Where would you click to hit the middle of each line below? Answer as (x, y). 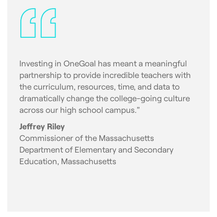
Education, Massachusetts (68, 161)
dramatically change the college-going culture (105, 98)
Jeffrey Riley (42, 126)
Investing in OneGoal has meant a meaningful (103, 63)
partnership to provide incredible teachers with (105, 74)
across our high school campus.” (80, 109)
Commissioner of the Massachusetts (87, 137)
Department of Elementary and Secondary (96, 149)
